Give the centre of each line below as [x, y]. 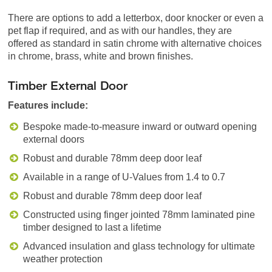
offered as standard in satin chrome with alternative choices [135, 43]
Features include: [48, 105]
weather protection [63, 259]
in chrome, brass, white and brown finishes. [101, 56]
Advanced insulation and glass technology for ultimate [139, 246]
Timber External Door [68, 85]
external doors [54, 139]
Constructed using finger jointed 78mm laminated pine [139, 214]
